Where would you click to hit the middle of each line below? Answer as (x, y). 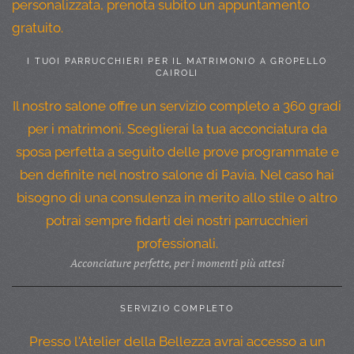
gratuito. (38, 27)
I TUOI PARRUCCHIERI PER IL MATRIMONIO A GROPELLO (177, 61)
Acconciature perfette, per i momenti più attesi (177, 262)
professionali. (177, 243)
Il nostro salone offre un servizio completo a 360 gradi (177, 105)
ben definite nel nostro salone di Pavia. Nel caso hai (177, 174)
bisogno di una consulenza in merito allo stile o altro (177, 197)
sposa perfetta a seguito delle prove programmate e (177, 151)
